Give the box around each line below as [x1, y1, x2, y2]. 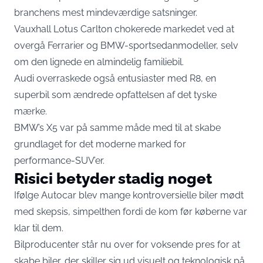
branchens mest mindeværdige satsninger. [14, 7, 197, 18]
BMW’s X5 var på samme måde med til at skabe [14, 122, 221, 133]
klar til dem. [14, 222, 63, 234]
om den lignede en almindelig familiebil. [14, 56, 184, 68]
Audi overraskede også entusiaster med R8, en [14, 73, 216, 84]
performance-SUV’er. [14, 155, 104, 166]
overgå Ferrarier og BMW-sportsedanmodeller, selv [14, 40, 238, 51]
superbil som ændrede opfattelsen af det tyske [14, 89, 217, 100]
